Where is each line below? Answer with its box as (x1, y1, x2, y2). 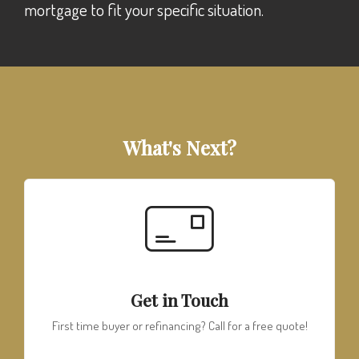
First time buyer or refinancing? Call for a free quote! (57, 317, 308, 334)
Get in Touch (131, 288, 228, 311)
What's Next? (123, 134, 236, 160)
